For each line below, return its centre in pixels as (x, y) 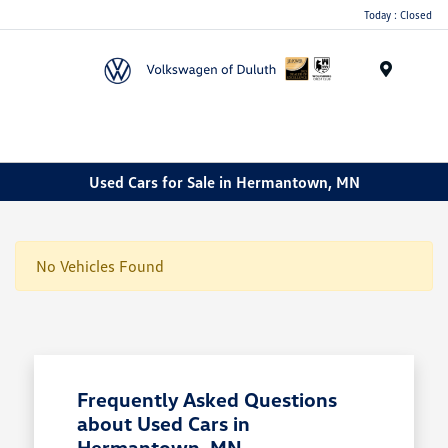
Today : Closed (398, 14)
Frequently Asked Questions (206, 399)
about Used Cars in (163, 423)
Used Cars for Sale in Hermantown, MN (224, 181)
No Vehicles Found (100, 266)
